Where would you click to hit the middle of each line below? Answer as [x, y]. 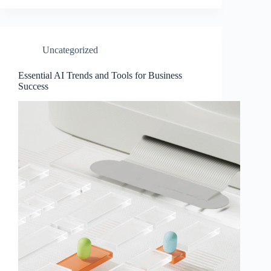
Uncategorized [70, 50]
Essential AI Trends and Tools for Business [100, 76]
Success [33, 87]
